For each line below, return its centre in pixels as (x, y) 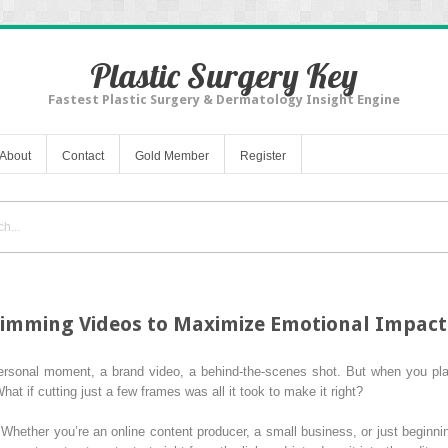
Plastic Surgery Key (224, 75)
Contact (83, 155)
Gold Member (172, 155)
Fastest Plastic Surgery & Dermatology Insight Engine (224, 99)
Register (263, 155)
